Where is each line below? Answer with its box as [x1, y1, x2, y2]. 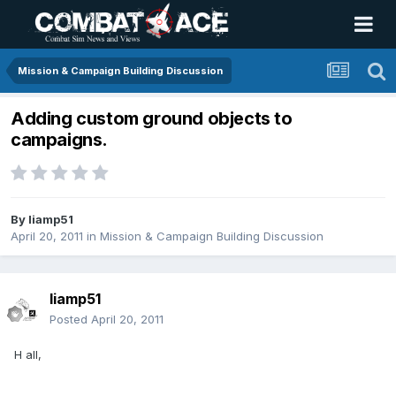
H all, [14, 347, 42, 362]
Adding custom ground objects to [11, 108, 293, 130]
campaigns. [11, 129, 108, 151]
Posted [49, 312, 91, 327]
